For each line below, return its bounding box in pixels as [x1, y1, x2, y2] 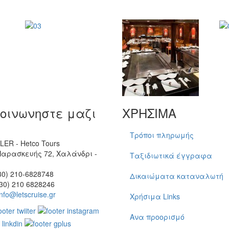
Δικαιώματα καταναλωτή [130, 170, 223, 181]
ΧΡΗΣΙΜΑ [122, 103, 176, 122]
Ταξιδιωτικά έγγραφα [130, 150, 212, 161]
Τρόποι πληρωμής [130, 129, 194, 140]
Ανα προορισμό [130, 211, 185, 222]
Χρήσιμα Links [130, 191, 180, 201]
